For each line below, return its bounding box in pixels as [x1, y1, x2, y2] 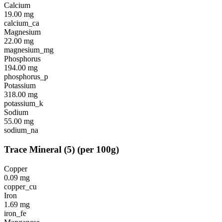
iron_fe [4, 209, 26, 218]
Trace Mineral [4, 144, 61, 155]
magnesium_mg [4, 46, 54, 55]
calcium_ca [4, 19, 39, 28]
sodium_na [4, 126, 38, 135]
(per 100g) [77, 144, 119, 155]
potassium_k [4, 99, 43, 108]
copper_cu [4, 182, 37, 191]
